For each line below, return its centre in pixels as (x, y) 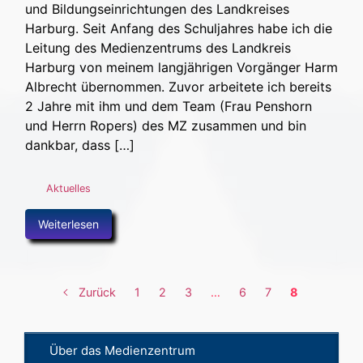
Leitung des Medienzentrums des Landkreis (158, 48)
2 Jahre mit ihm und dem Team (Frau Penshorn (169, 107)
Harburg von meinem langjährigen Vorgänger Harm (181, 68)
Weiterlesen (68, 224)
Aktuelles (68, 189)
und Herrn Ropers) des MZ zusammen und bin (166, 126)
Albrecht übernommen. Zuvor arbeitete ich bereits (178, 87)
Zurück (97, 293)
